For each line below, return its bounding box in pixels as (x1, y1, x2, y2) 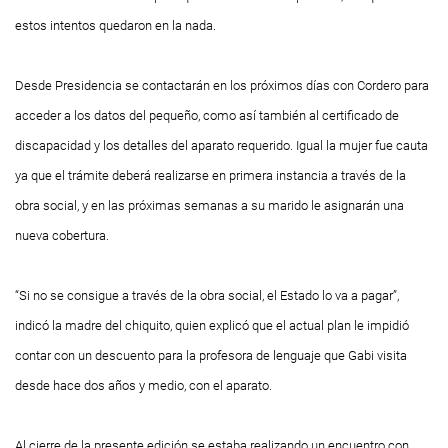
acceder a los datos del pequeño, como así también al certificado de (15, 108, 399, 123)
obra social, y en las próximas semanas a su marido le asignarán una (15, 198, 404, 213)
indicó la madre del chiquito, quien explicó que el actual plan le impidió (15, 318, 409, 333)
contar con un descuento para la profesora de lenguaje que (15, 348, 348, 363)
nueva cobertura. (15, 228, 109, 243)
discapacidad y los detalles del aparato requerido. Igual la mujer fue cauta (15, 138, 428, 153)
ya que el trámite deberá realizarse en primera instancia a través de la (15, 168, 406, 183)
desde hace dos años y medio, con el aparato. (15, 378, 272, 393)
